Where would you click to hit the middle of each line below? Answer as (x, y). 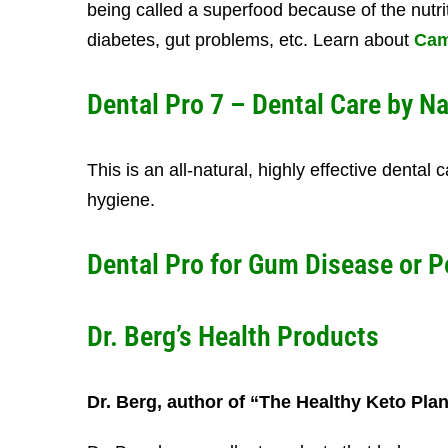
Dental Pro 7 (155, 104)
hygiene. (121, 200)
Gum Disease (320, 264)
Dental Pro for (167, 264)
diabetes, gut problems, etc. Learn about (250, 40)
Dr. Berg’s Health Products (233, 336)
